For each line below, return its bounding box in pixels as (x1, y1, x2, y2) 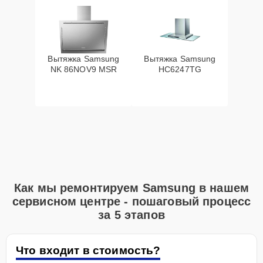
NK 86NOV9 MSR (50, 65, 117, 74)
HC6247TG (158, 65, 202, 74)
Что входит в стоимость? (16, 244, 161, 257)
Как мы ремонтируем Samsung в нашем (14, 181, 249, 194)
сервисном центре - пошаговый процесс (12, 195, 251, 208)
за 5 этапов (98, 208, 165, 221)
